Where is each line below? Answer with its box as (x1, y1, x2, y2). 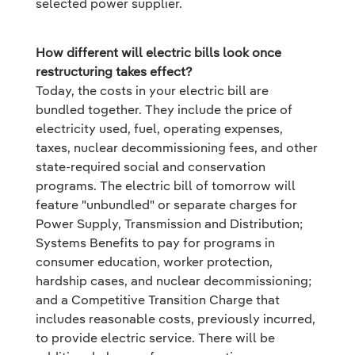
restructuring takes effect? (36, 63, 193, 79)
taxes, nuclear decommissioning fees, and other (36, 139, 318, 155)
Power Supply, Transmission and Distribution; (36, 216, 303, 231)
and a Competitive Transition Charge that (36, 292, 280, 307)
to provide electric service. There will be (36, 330, 275, 345)
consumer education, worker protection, (36, 254, 273, 269)
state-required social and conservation (36, 158, 265, 174)
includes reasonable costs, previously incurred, (36, 311, 315, 326)
